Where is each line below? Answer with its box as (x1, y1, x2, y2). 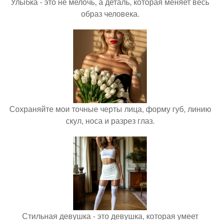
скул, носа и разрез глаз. (65, 114, 155, 126)
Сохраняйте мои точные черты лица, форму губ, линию (9, 103, 211, 114)
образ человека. (81, 7, 139, 19)
